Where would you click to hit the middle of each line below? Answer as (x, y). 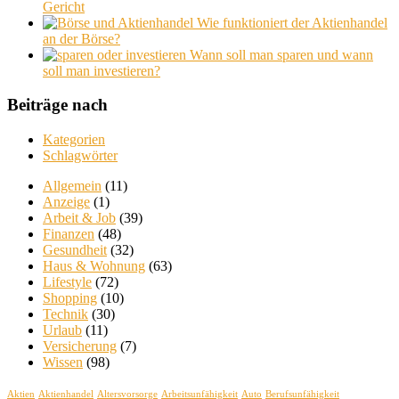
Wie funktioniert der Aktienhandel (292, 22)
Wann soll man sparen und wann (281, 54)
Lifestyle (67, 282)
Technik (65, 314)
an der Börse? (81, 38)
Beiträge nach (57, 105)
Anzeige (66, 202)
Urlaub (62, 330)
